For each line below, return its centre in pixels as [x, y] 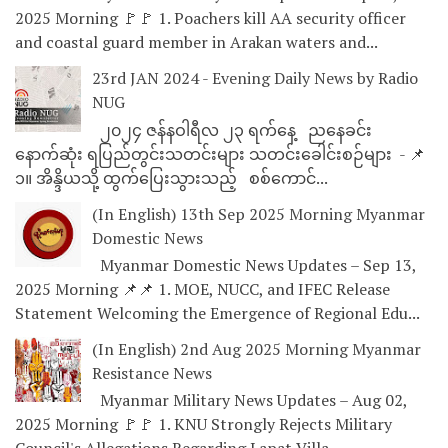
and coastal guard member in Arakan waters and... [196, 42]
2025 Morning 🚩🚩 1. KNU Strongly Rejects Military [203, 424]
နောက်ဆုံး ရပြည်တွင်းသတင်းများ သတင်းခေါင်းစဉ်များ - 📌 [220, 153]
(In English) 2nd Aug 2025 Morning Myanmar [256, 348]
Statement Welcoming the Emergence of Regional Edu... [217, 312]
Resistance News [152, 372]
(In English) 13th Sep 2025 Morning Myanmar [258, 213]
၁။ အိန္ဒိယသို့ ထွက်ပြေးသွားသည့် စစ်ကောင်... [171, 177]
